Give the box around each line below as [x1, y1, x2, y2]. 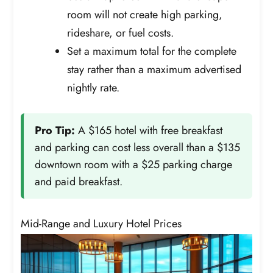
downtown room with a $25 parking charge [35, 157, 233, 173]
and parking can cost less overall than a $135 [35, 140, 241, 156]
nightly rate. [67, 80, 120, 96]
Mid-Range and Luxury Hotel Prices [21, 216, 182, 232]
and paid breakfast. [35, 174, 123, 190]
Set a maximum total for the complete [67, 43, 237, 60]
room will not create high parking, [67, 7, 223, 23]
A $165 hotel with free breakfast [75, 122, 223, 139]
